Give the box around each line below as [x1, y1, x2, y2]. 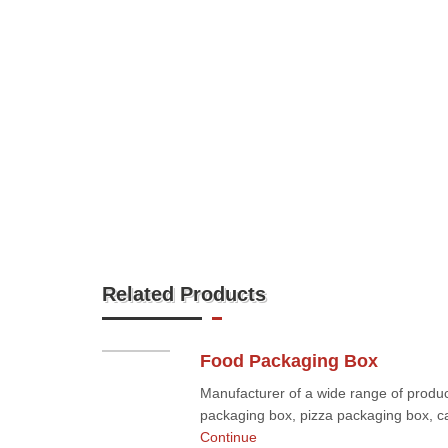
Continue [199, 429, 257, 445]
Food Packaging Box [199, 351, 378, 371]
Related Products [102, 283, 266, 305]
